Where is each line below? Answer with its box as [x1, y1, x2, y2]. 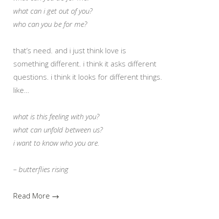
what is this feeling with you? [13, 111, 99, 121]
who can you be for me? [13, 19, 87, 29]
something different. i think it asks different [13, 58, 156, 68]
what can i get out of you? [13, 5, 92, 16]
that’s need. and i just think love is [13, 45, 126, 55]
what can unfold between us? [13, 124, 103, 134]
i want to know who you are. [13, 137, 99, 148]
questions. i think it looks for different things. [13, 71, 162, 82]
